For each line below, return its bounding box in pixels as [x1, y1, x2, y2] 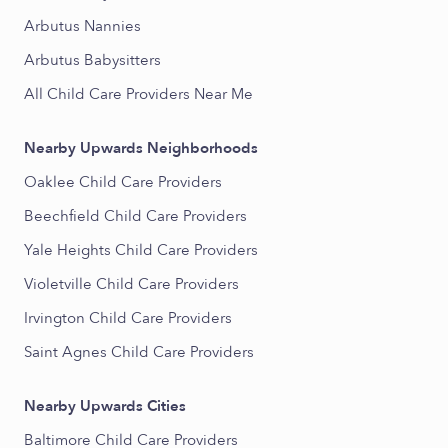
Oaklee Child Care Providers [24, 172, 222, 192]
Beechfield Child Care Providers [24, 206, 247, 226]
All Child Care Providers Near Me [24, 84, 253, 104]
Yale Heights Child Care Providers [24, 240, 258, 260]
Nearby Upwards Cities [24, 396, 186, 416]
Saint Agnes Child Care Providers [24, 342, 254, 362]
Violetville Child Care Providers [24, 274, 239, 294]
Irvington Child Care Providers [24, 308, 232, 328]
